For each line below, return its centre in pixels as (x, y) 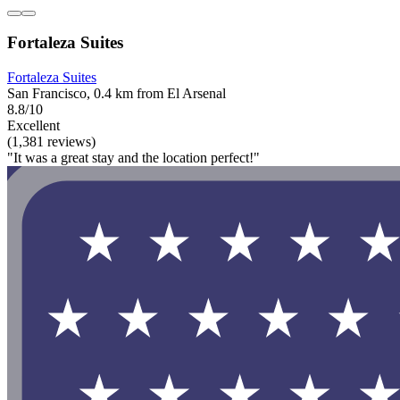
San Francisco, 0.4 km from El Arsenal (117, 94)
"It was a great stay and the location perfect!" (133, 158)
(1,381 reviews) (51, 142)
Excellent (33, 126)
